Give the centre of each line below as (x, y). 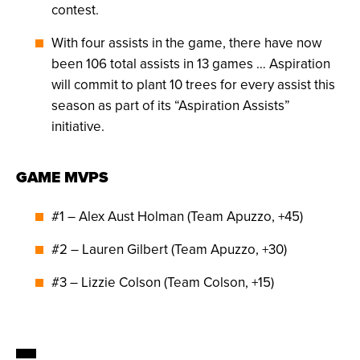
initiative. (78, 127)
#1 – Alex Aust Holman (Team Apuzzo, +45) (177, 217)
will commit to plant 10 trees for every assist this (193, 85)
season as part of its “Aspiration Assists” (171, 106)
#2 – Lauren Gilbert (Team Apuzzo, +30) (169, 250)
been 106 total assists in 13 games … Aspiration (191, 64)
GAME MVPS (62, 178)
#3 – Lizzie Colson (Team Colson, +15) (163, 282)
